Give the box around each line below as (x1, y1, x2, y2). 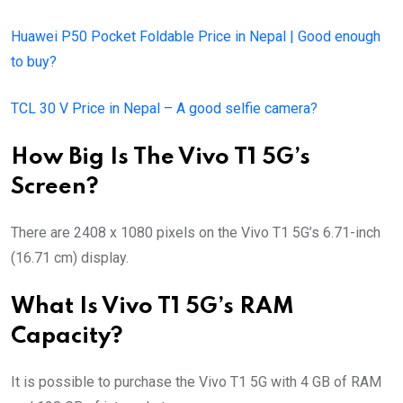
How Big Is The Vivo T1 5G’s (11, 146, 310, 169)
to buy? (11, 52, 57, 70)
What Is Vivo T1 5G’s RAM (11, 295, 294, 318)
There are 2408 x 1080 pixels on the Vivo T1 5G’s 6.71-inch (11, 223, 381, 241)
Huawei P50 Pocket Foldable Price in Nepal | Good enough (11, 27, 381, 45)
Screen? (11, 175, 99, 199)
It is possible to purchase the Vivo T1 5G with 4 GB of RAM (11, 372, 381, 390)
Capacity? (11, 325, 123, 348)
